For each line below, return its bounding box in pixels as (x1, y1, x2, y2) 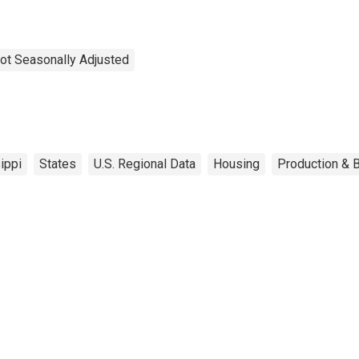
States (39, 155, 76, 171)
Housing (213, 155, 260, 171)
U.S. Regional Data (94, 155, 196, 171)
